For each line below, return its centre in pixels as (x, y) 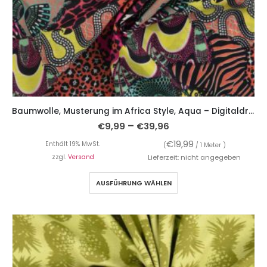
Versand (81, 157)
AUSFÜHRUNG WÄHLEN (133, 183)
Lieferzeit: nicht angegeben (194, 157)
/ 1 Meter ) (209, 145)
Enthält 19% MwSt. (73, 144)
